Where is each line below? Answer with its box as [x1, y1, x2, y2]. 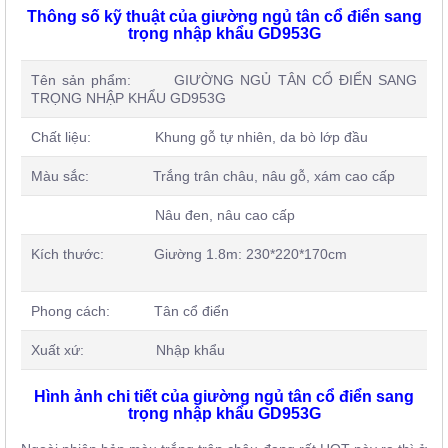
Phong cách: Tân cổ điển [31, 302, 229, 319]
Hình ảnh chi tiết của [34, 387, 193, 405]
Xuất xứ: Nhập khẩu [31, 341, 225, 358]
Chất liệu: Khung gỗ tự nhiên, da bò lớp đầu [31, 128, 368, 145]
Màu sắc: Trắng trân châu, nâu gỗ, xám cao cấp [31, 167, 395, 184]
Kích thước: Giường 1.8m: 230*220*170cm [31, 245, 417, 262]
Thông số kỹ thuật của [26, 7, 201, 25]
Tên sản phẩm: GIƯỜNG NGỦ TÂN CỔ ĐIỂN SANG [31, 71, 417, 88]
